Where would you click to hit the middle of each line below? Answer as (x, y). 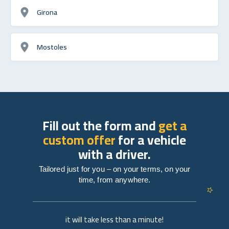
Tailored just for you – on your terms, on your (114, 169)
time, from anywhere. (114, 179)
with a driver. (114, 154)
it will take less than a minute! (114, 219)
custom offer (79, 140)
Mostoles (52, 47)
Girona (47, 12)
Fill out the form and (100, 125)
